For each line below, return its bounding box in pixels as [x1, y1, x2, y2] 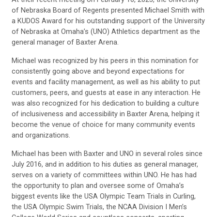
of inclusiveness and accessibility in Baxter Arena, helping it [12, 109, 200, 119]
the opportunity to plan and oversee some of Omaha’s [12, 181, 184, 190]
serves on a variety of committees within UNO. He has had [12, 170, 197, 180]
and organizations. [12, 131, 70, 140]
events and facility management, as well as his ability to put [12, 77, 200, 87]
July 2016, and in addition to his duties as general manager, [12, 160, 198, 169]
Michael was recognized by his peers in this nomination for [12, 56, 199, 65]
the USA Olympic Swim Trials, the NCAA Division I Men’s [12, 202, 187, 212]
